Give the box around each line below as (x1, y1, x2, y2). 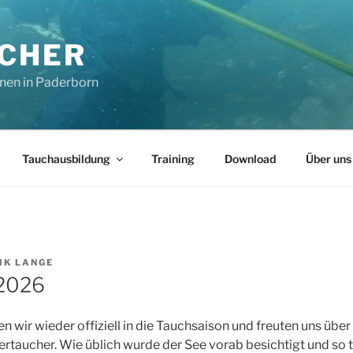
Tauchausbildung (21, 151, 110, 165)
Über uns (305, 151, 351, 165)
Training (150, 151, 195, 165)
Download (224, 151, 276, 165)
